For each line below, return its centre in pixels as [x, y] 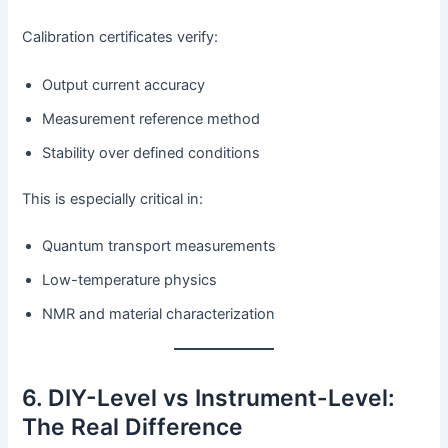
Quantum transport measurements [159, 246]
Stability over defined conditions [151, 152]
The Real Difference [133, 427]
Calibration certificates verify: [120, 37]
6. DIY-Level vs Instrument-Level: [209, 398]
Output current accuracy [124, 84]
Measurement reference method [151, 118]
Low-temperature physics [130, 280]
